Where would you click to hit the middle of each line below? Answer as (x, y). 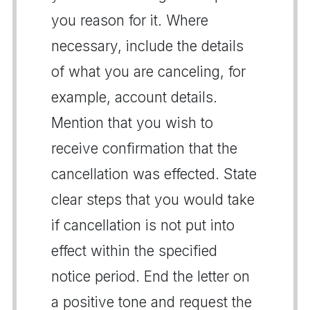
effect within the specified (134, 250)
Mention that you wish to (132, 122)
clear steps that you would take (153, 199)
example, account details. (134, 97)
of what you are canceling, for (148, 71)
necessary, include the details (147, 46)
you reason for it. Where (130, 20)
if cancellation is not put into (143, 225)
